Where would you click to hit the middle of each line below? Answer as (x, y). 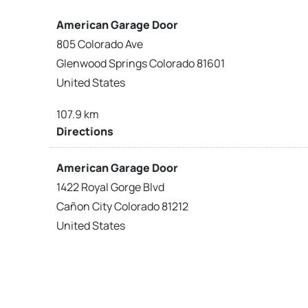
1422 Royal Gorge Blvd (110, 187)
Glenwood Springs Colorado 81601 (141, 63)
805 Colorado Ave (100, 44)
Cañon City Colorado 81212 (122, 206)
